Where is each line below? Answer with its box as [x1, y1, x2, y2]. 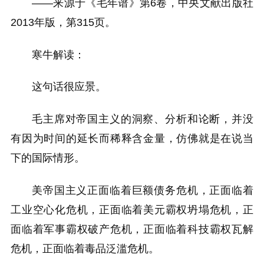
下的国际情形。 [11, 151, 85, 164]
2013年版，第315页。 [11, 16, 115, 29]
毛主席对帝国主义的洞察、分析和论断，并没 [32, 113, 253, 125]
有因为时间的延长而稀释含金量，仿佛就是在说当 [11, 132, 253, 144]
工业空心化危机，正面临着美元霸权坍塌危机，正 [11, 203, 253, 216]
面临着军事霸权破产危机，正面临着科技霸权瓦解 [11, 223, 253, 235]
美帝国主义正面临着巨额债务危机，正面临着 [32, 184, 253, 196]
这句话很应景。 [32, 81, 106, 93]
